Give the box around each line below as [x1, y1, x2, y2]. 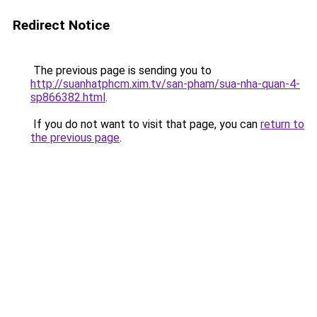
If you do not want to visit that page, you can [30, 117, 260, 131]
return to [260, 117, 304, 131]
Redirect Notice [13, 17, 110, 33]
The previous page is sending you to [30, 64, 212, 77]
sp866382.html [30, 91, 105, 104]
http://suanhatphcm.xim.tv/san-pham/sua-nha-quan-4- [30, 77, 300, 91]
